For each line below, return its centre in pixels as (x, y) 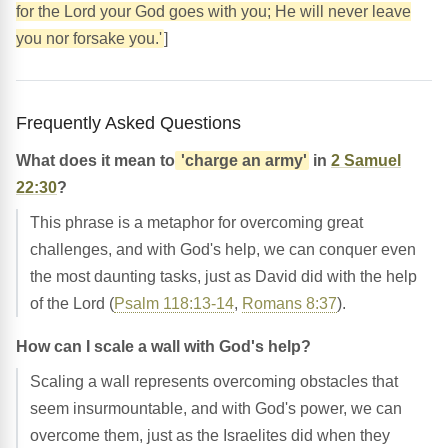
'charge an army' (242, 160)
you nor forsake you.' (89, 38)
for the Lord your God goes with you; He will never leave (213, 11)
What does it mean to (95, 160)
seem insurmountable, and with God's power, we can (216, 408)
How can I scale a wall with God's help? (163, 346)
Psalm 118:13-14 (174, 303)
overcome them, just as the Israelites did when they (210, 435)
